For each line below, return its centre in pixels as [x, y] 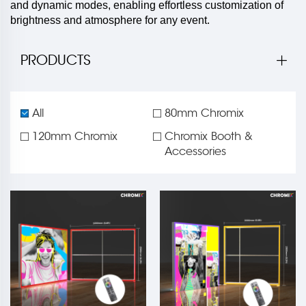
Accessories [195, 152]
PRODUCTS [56, 61]
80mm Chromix [204, 114]
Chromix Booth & [209, 137]
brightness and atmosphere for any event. [110, 20]
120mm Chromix [75, 137]
